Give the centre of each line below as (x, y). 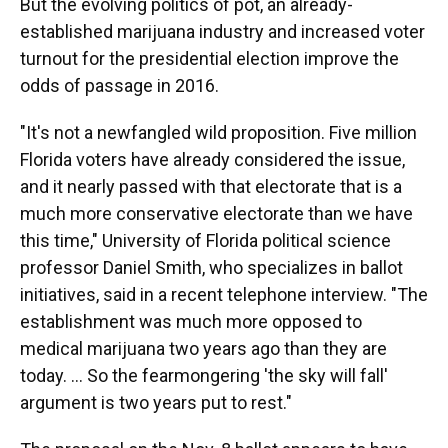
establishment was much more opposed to (191, 321)
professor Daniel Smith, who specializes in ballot (211, 267)
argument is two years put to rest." (156, 402)
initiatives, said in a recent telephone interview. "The (224, 294)
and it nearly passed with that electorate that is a (211, 186)
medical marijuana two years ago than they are (203, 348)
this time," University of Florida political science (205, 240)
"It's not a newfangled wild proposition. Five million (218, 132)
